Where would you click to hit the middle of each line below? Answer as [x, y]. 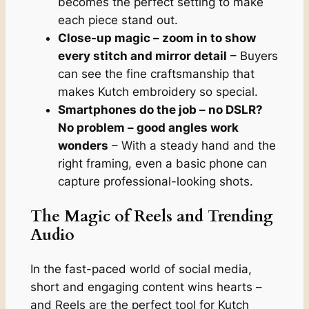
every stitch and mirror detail [142, 56]
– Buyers [252, 56]
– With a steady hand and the [192, 146]
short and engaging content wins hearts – [146, 287]
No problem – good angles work [148, 128]
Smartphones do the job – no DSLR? [160, 110]
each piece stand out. [118, 20]
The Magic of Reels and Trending [151, 216]
